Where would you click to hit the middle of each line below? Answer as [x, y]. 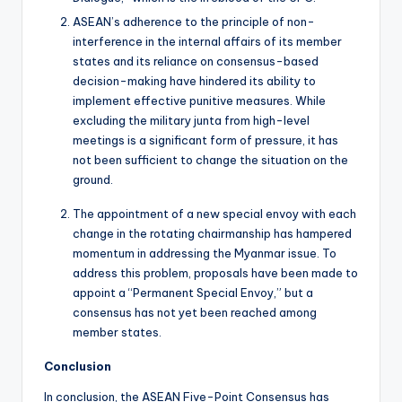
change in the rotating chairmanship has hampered [212, 233]
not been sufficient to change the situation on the [210, 159]
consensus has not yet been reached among [195, 312]
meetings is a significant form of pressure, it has [205, 140]
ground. [93, 179]
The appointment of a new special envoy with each [214, 213]
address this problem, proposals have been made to [215, 272]
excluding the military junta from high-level [191, 120]
